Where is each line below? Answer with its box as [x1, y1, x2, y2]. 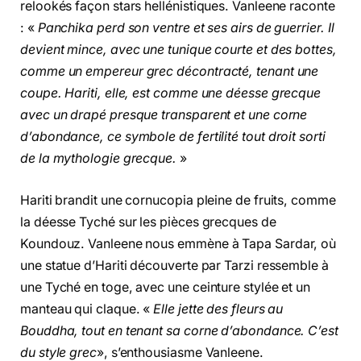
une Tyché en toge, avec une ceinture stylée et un [20, 279, 311, 295]
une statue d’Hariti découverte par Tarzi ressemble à [20, 257, 329, 273]
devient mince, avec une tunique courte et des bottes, [20, 41, 337, 57]
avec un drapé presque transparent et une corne [20, 106, 308, 122]
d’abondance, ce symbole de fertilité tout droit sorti [20, 128, 326, 144]
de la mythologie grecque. [20, 150, 180, 166]
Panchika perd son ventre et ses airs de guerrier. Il [37, 19, 334, 35]
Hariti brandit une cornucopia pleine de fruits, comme [20, 192, 336, 208]
